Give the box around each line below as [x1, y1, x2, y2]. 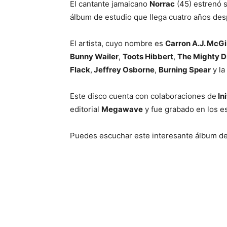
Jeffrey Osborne [92, 65, 155, 75]
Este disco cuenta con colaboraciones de [70, 91, 216, 101]
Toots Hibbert [123, 52, 173, 62]
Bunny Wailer [70, 52, 119, 62]
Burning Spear [159, 65, 211, 75]
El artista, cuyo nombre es [70, 39, 165, 49]
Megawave [101, 104, 143, 115]
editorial [70, 104, 101, 115]
